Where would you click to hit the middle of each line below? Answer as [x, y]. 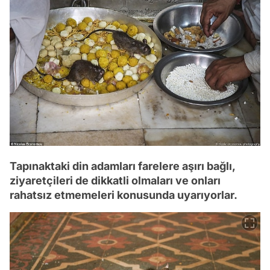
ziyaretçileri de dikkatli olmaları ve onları [115, 180]
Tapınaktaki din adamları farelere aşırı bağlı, [122, 166]
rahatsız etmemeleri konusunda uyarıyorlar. [124, 195]
